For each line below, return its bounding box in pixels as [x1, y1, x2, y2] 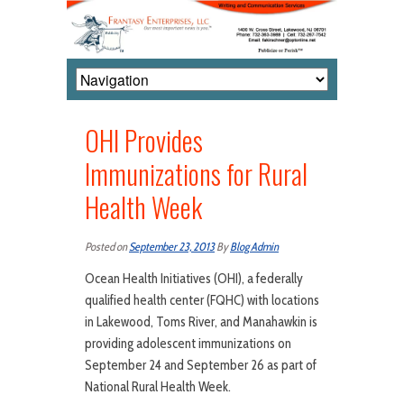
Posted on [85, 240, 129, 254]
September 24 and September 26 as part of [85, 357, 317, 374]
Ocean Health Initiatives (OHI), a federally [85, 271, 303, 288]
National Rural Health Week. [85, 379, 231, 396]
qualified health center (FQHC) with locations [85, 292, 319, 309]
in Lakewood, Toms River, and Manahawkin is [85, 314, 317, 331]
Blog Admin [230, 240, 279, 254]
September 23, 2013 [129, 240, 215, 254]
